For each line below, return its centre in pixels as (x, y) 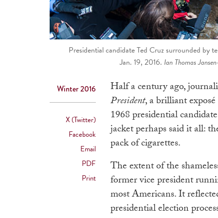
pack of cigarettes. (145, 144)
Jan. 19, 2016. (142, 63)
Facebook (82, 135)
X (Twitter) (81, 120)
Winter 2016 (76, 89)
